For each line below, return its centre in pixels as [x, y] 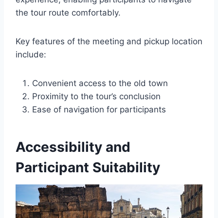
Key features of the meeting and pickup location [109, 41]
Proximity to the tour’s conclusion [96, 96]
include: [31, 54]
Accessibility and [73, 147]
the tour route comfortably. [68, 12]
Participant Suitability [88, 167]
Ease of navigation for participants [99, 109]
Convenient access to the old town [100, 83]
